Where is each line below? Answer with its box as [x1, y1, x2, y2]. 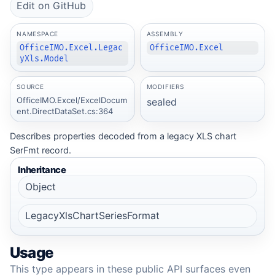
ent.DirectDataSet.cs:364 [16, 106, 113, 116]
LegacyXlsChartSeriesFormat [25, 209, 160, 222]
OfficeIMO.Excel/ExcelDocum [16, 95, 127, 105]
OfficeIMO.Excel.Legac [20, 43, 123, 53]
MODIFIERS [146, 83, 184, 91]
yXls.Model [20, 54, 69, 64]
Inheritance [18, 164, 66, 176]
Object [25, 180, 56, 193]
